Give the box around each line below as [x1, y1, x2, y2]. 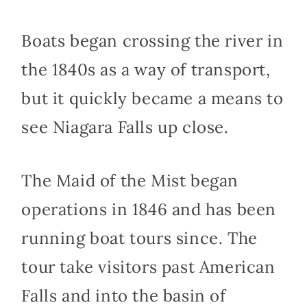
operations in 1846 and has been [21, 198, 276, 220]
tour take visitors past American [21, 256, 275, 278]
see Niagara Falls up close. [21, 116, 229, 138]
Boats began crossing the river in [21, 29, 284, 51]
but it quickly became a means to [21, 87, 284, 109]
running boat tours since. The [21, 227, 258, 249]
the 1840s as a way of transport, [21, 58, 271, 80]
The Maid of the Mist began [21, 169, 238, 191]
